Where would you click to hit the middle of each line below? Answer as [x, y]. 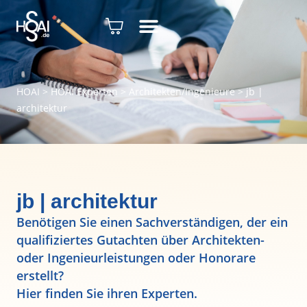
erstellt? [42, 275]
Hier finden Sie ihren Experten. [107, 293]
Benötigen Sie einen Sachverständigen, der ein [152, 222]
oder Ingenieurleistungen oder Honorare [136, 258]
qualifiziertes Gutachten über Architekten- [140, 240]
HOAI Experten [84, 91]
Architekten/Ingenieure [182, 91]
